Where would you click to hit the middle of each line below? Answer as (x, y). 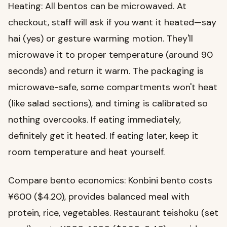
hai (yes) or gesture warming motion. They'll (101, 39)
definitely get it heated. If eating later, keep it (103, 136)
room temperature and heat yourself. (86, 152)
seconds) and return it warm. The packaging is (106, 71)
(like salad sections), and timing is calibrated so (108, 104)
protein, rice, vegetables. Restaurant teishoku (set (113, 213)
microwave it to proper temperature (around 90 (110, 55)
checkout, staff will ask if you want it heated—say (112, 23)
